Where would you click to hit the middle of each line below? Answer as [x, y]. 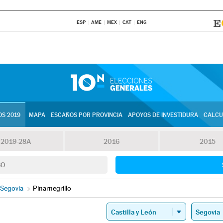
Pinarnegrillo [52, 188]
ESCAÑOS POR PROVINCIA [86, 115]
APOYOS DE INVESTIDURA [163, 115]
